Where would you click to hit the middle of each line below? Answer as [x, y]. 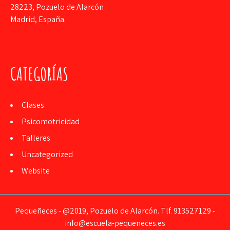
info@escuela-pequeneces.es [115, 223]
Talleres [36, 138]
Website [36, 170]
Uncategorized [47, 154]
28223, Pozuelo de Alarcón [57, 7]
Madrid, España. [38, 19]
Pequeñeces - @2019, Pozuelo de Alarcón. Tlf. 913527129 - [115, 210]
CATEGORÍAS [39, 73]
